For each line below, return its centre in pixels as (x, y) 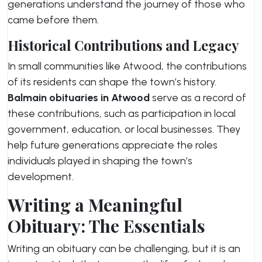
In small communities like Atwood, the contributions (127, 66)
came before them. (53, 20)
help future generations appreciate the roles (113, 145)
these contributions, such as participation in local (122, 113)
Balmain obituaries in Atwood (79, 98)
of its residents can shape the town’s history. (112, 82)
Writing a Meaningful (95, 205)
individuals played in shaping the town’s (100, 161)
